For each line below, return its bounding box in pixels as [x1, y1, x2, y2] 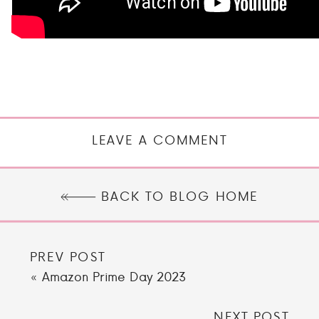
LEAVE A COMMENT [91, 130, 228, 149]
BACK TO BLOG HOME [101, 186, 258, 204]
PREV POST [30, 247, 106, 266]
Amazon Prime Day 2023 [41, 267, 186, 286]
